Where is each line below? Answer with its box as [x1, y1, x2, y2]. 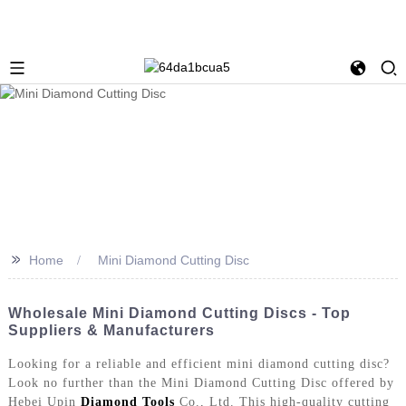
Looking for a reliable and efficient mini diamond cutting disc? [7, 356, 390, 371]
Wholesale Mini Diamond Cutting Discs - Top [7, 304, 351, 321]
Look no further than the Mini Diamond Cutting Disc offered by [7, 375, 394, 390]
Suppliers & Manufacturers [7, 322, 215, 338]
